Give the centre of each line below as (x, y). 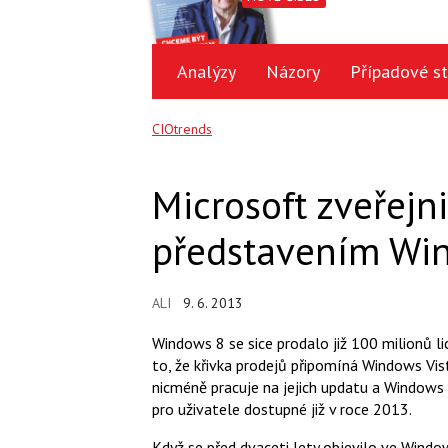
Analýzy (206, 71)
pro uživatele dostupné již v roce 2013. (282, 408)
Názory (293, 71)
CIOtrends (182, 129)
